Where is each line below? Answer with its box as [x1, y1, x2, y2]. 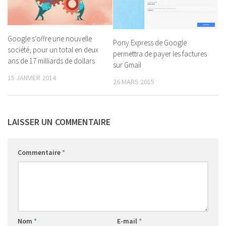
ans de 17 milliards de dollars [8, 55, 95, 66]
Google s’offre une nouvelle [8, 33, 92, 43]
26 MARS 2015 [113, 77, 154, 87]
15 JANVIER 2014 [8, 73, 56, 82]
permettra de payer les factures [113, 49, 207, 59]
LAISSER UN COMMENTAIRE [8, 116, 110, 128]
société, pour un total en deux [8, 44, 98, 54]
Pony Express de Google [113, 38, 187, 48]
